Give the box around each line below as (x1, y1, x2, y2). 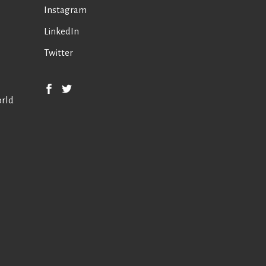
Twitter (43, 47, 73, 58)
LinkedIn (43, 26, 79, 37)
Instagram (43, 5, 87, 15)
